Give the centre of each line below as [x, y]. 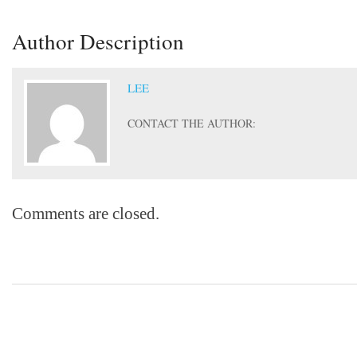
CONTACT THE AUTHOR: [192, 123]
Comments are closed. [86, 214]
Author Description [98, 41]
